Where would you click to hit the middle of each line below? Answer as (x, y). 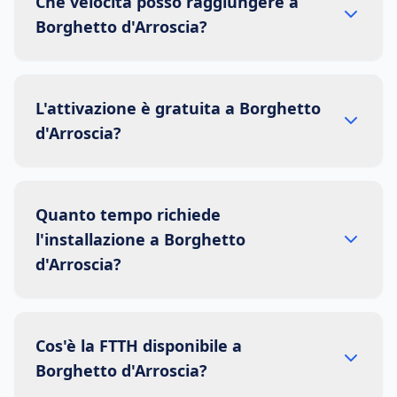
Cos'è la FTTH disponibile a (139, 346)
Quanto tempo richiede (128, 214)
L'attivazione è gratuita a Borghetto (178, 108)
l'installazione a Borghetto (140, 239)
